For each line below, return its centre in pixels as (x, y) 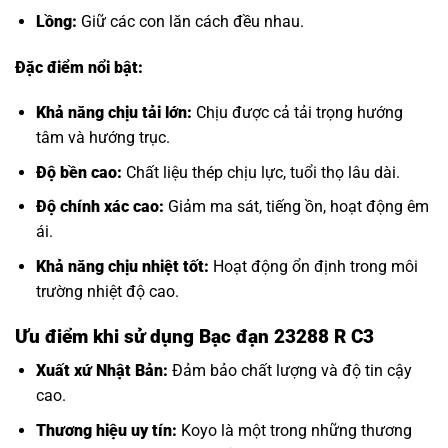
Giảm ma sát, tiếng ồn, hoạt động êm (296, 207)
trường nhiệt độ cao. (107, 292)
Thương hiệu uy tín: (106, 431)
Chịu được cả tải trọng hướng (297, 113)
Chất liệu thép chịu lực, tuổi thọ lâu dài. (260, 172)
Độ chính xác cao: (99, 207)
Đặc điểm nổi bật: (79, 67)
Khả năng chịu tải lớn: (113, 113)
